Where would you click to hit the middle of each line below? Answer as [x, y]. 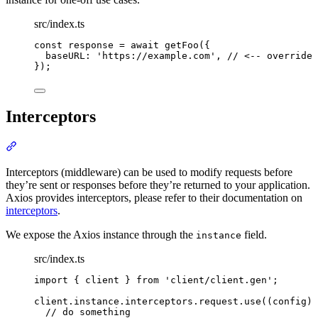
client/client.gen [219, 280]
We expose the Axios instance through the [101, 235]
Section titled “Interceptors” [78, 146]
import [51, 280]
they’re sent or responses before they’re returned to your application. [158, 185]
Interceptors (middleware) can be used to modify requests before [149, 172]
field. [254, 235]
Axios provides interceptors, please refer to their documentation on [154, 198]
